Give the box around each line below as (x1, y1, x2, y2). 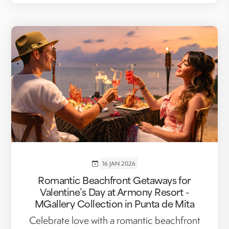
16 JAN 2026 (102, 159, 135, 168)
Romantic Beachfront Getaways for (38, 172, 191, 188)
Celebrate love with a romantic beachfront (29, 214, 200, 227)
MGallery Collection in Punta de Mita (34, 196, 195, 211)
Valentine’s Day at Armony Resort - (40, 184, 189, 199)
